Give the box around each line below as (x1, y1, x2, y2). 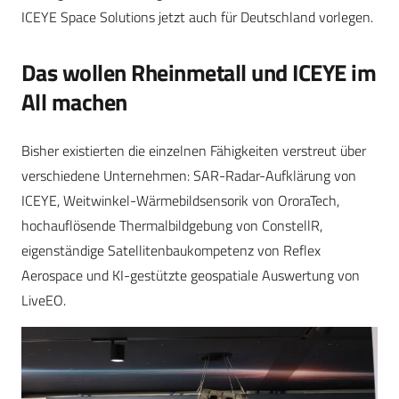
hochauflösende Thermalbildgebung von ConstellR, (21, 215, 322, 237)
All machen (21, 85, 127, 120)
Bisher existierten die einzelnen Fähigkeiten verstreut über (21, 140, 366, 162)
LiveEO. (21, 289, 66, 312)
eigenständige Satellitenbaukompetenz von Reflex (21, 240, 321, 262)
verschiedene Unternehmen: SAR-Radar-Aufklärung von (21, 165, 356, 187)
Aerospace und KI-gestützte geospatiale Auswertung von (21, 265, 360, 287)
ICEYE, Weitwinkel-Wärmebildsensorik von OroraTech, (21, 190, 339, 212)
